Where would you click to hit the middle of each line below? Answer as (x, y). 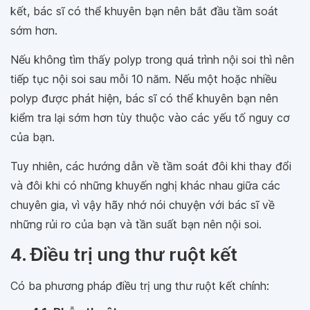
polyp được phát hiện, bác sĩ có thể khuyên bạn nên (144, 99)
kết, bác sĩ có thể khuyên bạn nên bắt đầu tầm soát (144, 11)
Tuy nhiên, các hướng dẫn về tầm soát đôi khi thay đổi (151, 166)
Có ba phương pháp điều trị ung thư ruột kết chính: (140, 286)
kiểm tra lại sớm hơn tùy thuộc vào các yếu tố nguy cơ (150, 118)
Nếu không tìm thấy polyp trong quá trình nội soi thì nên (152, 60)
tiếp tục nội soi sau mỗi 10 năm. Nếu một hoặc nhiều (144, 79)
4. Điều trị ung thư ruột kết (124, 255)
